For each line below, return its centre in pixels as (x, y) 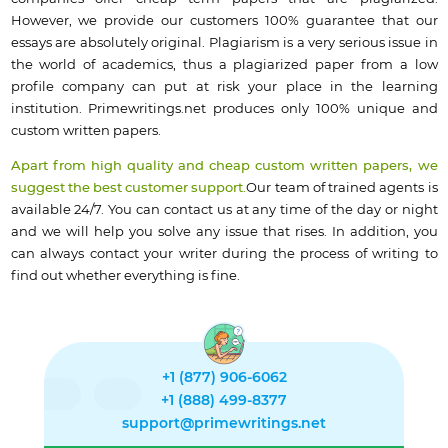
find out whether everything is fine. (125, 275)
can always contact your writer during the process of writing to (224, 253)
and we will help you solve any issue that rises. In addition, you (224, 231)
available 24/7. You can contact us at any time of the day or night (224, 209)
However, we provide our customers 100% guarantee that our (224, 20)
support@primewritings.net (224, 423)
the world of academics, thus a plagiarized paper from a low (224, 64)
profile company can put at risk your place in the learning (224, 86)
